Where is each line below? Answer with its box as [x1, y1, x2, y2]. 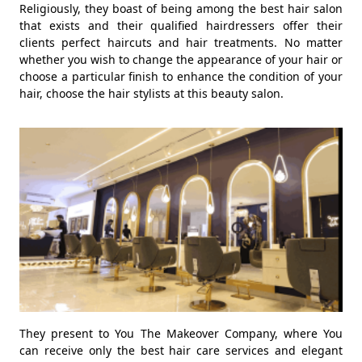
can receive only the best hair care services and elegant [19, 343, 343, 358]
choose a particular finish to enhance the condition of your [19, 69, 343, 84]
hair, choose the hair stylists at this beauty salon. [19, 86, 284, 101]
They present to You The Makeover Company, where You [19, 326, 343, 341]
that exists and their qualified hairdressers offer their [19, 18, 343, 33]
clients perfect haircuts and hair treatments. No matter [19, 35, 343, 50]
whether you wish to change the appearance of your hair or [19, 52, 343, 67]
